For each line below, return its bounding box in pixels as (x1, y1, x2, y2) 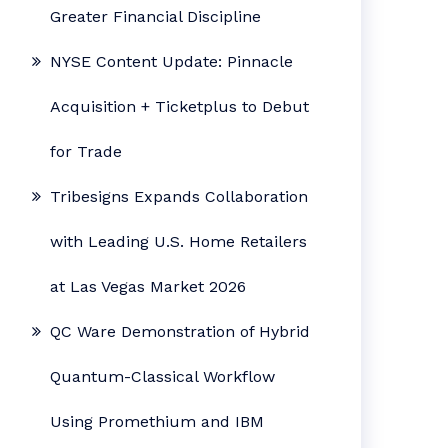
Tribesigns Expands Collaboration (50, 187, 309, 206)
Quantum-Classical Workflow (50, 367, 276, 386)
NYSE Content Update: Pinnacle (50, 52, 294, 71)
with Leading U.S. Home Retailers (50, 232, 308, 251)
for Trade (50, 142, 123, 161)
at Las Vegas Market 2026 (50, 277, 247, 296)
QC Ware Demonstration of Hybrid (50, 322, 311, 341)
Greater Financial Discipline (50, 7, 262, 26)
